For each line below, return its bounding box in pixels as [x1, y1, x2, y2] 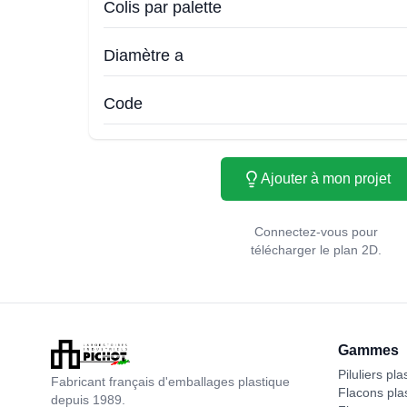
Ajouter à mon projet [260, 171, 391, 186]
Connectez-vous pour [254, 224, 378, 239]
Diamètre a [104, 46, 184, 65]
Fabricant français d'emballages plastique [51, 374, 290, 389]
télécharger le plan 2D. [251, 243, 382, 257]
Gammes [338, 342, 399, 358]
